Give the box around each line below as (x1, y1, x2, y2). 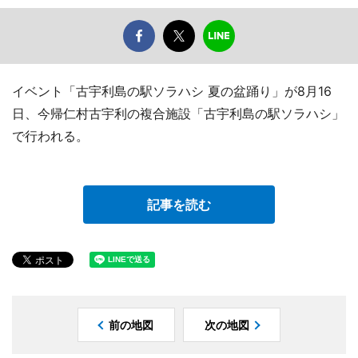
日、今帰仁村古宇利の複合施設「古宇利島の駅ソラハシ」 (12, 105, 344, 122)
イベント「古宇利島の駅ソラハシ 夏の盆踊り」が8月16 (12, 83, 332, 100)
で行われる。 (12, 128, 89, 145)
